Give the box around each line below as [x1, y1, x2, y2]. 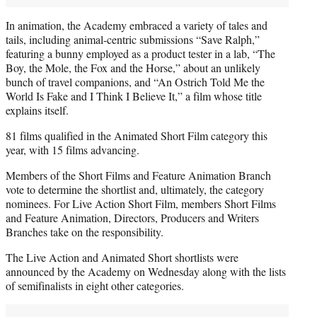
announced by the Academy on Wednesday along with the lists [6, 263, 286, 279]
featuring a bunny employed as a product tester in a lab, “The [6, 45, 275, 61]
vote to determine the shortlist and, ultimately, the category [6, 181, 264, 197]
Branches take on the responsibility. [6, 224, 163, 239]
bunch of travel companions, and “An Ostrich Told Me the [6, 74, 265, 89]
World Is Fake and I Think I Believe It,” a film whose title [6, 88, 262, 103]
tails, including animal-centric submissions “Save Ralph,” [6, 31, 260, 47]
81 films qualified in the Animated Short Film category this [6, 127, 267, 143]
